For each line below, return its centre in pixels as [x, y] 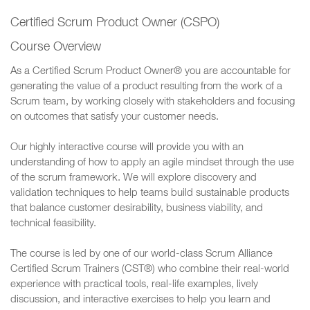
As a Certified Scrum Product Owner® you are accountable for [151, 72]
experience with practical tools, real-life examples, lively [134, 285]
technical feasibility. [53, 224]
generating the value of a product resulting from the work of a [146, 87]
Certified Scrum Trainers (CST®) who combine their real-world [150, 270]
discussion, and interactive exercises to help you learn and [140, 300]
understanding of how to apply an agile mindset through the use [152, 163]
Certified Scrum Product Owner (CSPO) [115, 24]
